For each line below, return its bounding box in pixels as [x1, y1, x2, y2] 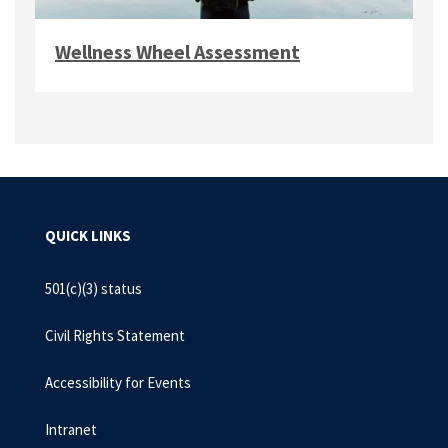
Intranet [45, 420, 97, 439]
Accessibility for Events [45, 373, 191, 392]
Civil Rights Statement [45, 326, 185, 345]
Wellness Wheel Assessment [55, 39, 300, 65]
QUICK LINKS [45, 226, 131, 245]
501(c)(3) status [45, 279, 142, 298]
